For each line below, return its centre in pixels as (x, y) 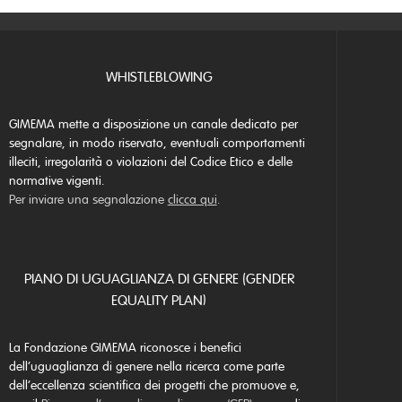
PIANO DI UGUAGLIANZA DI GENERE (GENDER (159, 280)
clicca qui (192, 200)
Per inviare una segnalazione (88, 200)
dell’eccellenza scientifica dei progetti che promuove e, (154, 386)
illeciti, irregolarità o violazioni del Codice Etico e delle (150, 162)
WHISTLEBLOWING (159, 78)
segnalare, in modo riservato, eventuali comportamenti (157, 144)
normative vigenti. (57, 181)
